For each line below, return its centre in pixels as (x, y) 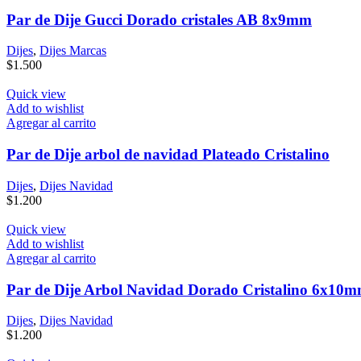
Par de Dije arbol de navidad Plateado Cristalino (168, 155)
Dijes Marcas (73, 51)
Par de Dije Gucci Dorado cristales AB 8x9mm (159, 19)
